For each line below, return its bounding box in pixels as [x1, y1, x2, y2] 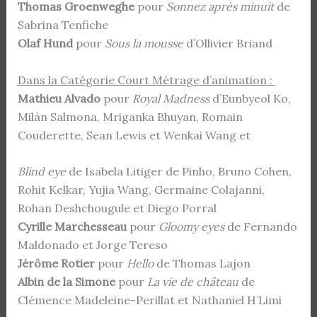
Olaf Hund [17, 35, 73, 50]
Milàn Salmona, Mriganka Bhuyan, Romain [17, 109, 243, 124]
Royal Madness [132, 91, 209, 105]
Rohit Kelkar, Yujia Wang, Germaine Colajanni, [17, 183, 265, 197]
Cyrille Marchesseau [17, 219, 127, 234]
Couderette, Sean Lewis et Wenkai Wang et [17, 127, 250, 142]
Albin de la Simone [17, 275, 115, 289]
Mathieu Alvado [17, 91, 100, 105]
